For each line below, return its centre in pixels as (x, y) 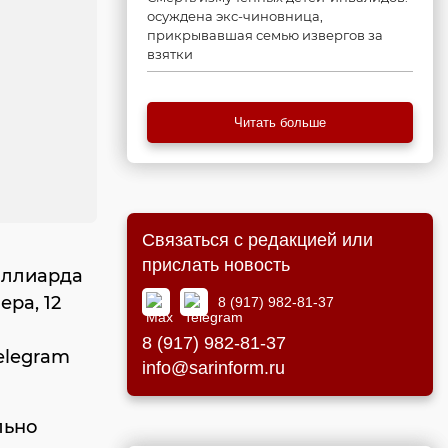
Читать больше (280, 122)
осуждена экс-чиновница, (235, 16)
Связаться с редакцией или (257, 240)
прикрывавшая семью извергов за (265, 35)
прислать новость (216, 265)
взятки (170, 54)
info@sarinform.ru (213, 368)
